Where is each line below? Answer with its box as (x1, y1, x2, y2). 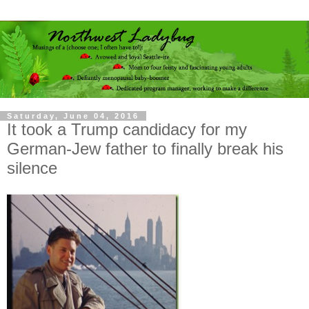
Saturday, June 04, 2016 (7, 112, 139, 120)
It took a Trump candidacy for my (7, 120, 247, 139)
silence (7, 159, 57, 177)
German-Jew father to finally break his (7, 139, 283, 158)
